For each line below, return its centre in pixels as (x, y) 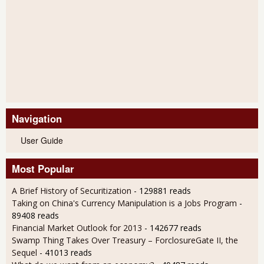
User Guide (42, 140)
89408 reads (35, 215)
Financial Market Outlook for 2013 (77, 227)
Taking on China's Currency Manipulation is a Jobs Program (124, 203)
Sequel (24, 252)
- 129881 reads (162, 190)
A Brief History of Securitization (72, 190)
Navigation (37, 118)
